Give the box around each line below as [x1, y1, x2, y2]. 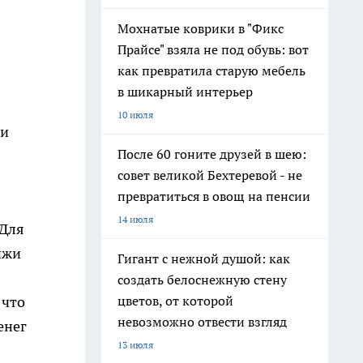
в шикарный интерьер [117, 83, 253, 100]
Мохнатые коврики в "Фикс [117, 20, 284, 36]
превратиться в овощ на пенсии [117, 188, 310, 204]
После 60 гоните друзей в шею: [117, 146, 306, 162]
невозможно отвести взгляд [117, 314, 287, 330]
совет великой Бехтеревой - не [117, 167, 302, 183]
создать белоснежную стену [117, 271, 287, 288]
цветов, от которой [117, 293, 233, 309]
